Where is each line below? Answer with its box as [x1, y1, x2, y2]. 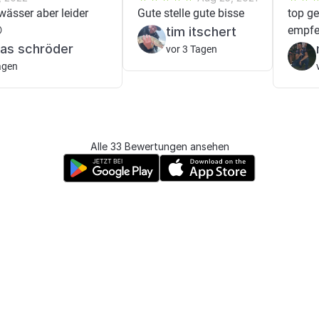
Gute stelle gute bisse [137, 6, 244, 20]
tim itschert [166, 24, 236, 39]
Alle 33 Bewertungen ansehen [90, 140, 229, 152]
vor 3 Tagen [166, 43, 217, 55]
